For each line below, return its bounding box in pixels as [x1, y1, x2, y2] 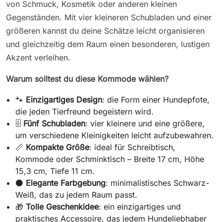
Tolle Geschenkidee [26, 201, 99, 212]
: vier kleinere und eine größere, [85, 118, 205, 128]
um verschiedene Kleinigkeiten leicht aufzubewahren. [15, 130, 214, 140]
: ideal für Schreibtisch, [89, 142, 176, 152]
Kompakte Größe [26, 142, 90, 152]
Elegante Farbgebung [26, 177, 106, 188]
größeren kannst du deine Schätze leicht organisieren [6, 25, 205, 36]
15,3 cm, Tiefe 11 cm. [15, 166, 95, 176]
